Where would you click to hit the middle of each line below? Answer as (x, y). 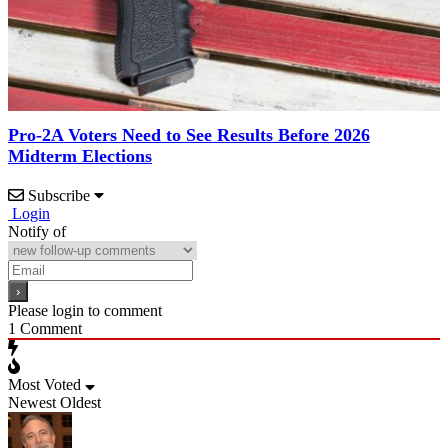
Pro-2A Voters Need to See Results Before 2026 (189, 134)
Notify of (37, 231)
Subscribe (59, 195)
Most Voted (44, 384)
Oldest (80, 402)
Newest (32, 402)
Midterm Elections (80, 155)
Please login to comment (85, 310)
